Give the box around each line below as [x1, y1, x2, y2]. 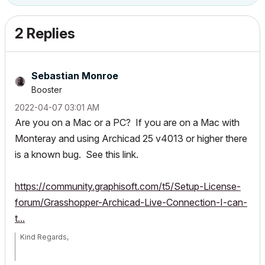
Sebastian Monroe [31, 70, 118, 82]
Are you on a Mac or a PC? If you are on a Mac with [15, 117, 240, 128]
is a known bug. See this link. [15, 148, 138, 160]
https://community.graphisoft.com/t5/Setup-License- [15, 180, 241, 192]
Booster [31, 85, 62, 95]
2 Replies [15, 25, 75, 42]
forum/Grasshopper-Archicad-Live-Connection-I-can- [15, 196, 247, 208]
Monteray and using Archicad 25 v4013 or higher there [15, 132, 247, 144]
